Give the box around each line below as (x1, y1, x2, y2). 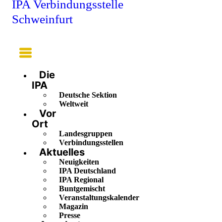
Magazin (59, 202, 88, 211)
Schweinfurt (12, 12, 73, 26)
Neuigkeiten (59, 158, 99, 166)
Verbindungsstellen (59, 138, 123, 147)
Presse (59, 211, 80, 220)
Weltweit (59, 100, 88, 109)
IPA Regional (59, 175, 104, 184)
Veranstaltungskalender (59, 193, 139, 202)
